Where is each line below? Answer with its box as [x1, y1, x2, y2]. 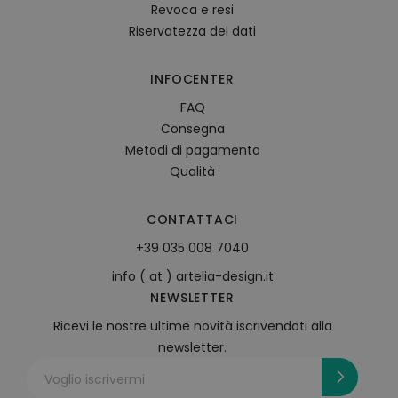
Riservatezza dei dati [129, 22, 256, 40]
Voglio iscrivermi [44, 370, 145, 388]
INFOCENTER [150, 70, 235, 88]
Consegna [160, 120, 225, 138]
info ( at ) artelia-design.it [111, 267, 274, 285]
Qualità [170, 163, 215, 180]
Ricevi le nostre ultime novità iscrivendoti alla [52, 317, 332, 335]
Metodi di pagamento [124, 141, 260, 159]
